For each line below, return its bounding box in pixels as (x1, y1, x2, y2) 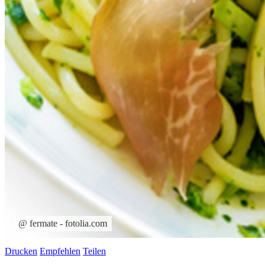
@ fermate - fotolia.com (18, 218, 107, 228)
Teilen (83, 245, 106, 256)
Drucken (5, 245, 37, 256)
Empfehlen (40, 245, 80, 256)
